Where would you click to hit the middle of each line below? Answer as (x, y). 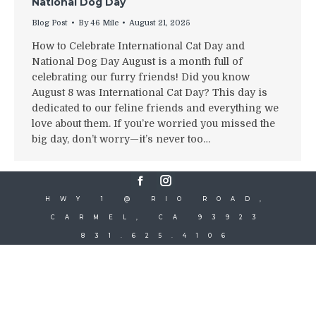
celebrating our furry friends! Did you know (141, 77)
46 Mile (104, 23)
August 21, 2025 (160, 23)
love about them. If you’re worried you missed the (153, 123)
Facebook (164, 186)
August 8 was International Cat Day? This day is (150, 92)
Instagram (190, 186)
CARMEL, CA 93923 (158, 217)
